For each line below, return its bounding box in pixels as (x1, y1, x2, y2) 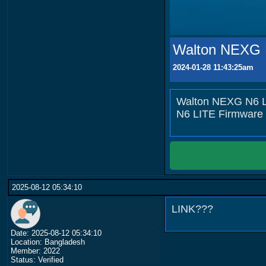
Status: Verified (11, 255, 64, 265)
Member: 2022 (11, 246, 60, 256)
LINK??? (171, 203, 213, 216)
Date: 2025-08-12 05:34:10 (11, 229, 102, 238)
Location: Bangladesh (11, 237, 85, 247)
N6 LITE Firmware (176, 108, 263, 121)
